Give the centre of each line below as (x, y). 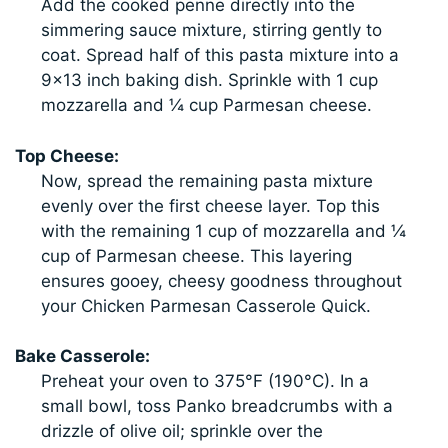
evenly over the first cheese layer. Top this (210, 205)
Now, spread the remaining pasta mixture (206, 180)
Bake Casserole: (83, 356)
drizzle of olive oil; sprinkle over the (181, 431)
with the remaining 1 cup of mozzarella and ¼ (223, 230)
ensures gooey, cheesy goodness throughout (221, 280)
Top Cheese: (67, 155)
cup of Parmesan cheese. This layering (196, 255)
